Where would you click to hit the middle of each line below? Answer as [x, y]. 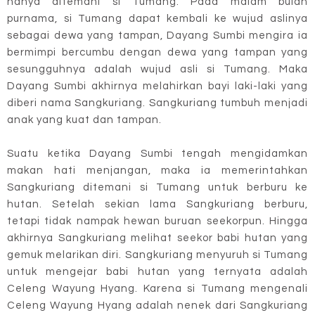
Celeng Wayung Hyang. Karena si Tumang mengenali [157, 288]
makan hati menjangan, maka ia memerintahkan [157, 170]
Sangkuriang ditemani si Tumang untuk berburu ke [157, 187]
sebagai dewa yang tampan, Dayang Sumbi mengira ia [157, 35]
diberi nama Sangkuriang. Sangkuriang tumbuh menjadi [157, 103]
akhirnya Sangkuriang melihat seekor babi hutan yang [157, 238]
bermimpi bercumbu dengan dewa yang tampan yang [157, 52]
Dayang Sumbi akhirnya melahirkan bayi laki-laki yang [157, 86]
